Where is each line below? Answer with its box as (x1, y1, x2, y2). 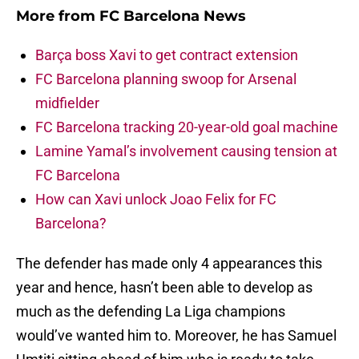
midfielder (35, 95, 99, 112)
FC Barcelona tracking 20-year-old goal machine (35, 119, 338, 136)
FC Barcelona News (99, 7, 246, 26)
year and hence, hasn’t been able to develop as (16, 279, 313, 296)
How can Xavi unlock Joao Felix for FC (35, 191, 276, 208)
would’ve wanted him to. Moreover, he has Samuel (16, 327, 337, 345)
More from (16, 7, 99, 26)
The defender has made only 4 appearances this (16, 255, 322, 272)
